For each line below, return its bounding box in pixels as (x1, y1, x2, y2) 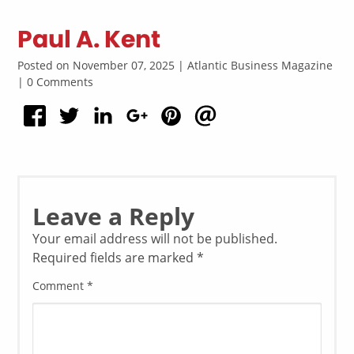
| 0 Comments (17, 74, 94, 89)
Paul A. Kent (17, 23, 161, 56)
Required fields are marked (32, 249, 198, 267)
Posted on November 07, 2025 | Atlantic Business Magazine (17, 58, 333, 73)
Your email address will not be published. (32, 230, 278, 248)
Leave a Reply (32, 200, 195, 233)
